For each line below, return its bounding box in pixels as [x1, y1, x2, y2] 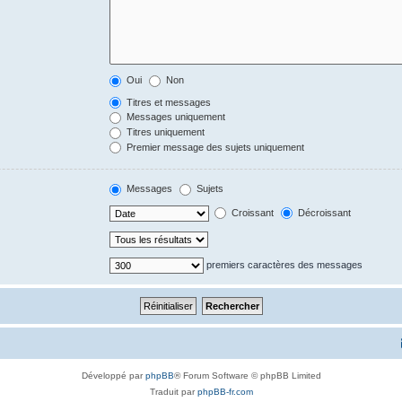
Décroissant [295, 206, 352, 218]
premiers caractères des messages [204, 258, 363, 270]
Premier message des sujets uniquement [124, 141, 305, 153]
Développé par [81, 370, 145, 380]
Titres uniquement [124, 127, 205, 138]
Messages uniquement [124, 111, 226, 123]
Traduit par [149, 386, 197, 397]
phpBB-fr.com [197, 386, 253, 397]
